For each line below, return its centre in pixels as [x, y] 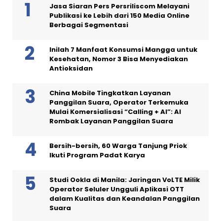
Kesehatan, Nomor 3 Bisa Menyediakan [119, 59]
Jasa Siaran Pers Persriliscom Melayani [119, 6]
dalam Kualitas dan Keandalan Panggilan [125, 198]
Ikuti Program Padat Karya [97, 155]
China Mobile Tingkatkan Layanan [110, 93]
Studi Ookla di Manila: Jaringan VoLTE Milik [125, 180]
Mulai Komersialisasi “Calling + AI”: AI [115, 111]
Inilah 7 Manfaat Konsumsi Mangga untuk [123, 49]
